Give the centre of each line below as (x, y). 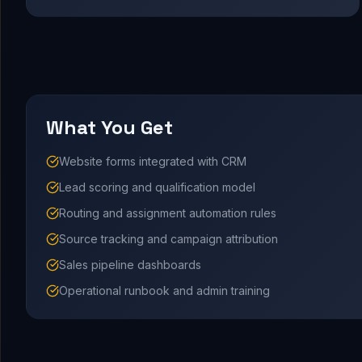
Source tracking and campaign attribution (168, 239)
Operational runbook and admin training (164, 291)
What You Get (109, 128)
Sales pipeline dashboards (130, 265)
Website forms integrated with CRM (153, 162)
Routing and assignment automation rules (168, 213)
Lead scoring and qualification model (157, 187)
